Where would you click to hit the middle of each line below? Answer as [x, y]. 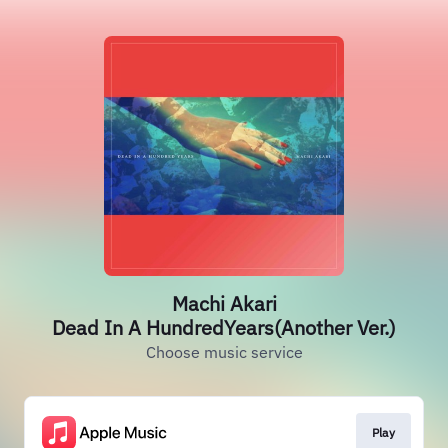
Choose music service [224, 352]
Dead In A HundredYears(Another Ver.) [224, 327]
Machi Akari [224, 303]
